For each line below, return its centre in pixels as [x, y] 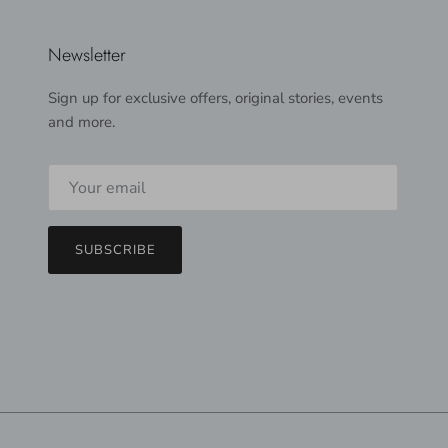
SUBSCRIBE [115, 249]
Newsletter [87, 54]
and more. [81, 121]
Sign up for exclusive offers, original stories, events [215, 97]
